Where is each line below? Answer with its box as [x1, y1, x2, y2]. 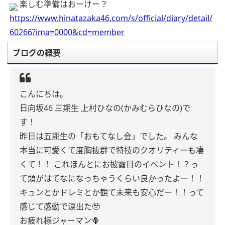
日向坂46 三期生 [20, 102, 79, 114]
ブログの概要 [13, 47, 61, 58]
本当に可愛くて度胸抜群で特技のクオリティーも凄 [20, 145, 204, 156]
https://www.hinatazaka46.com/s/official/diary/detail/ [10, 13, 212, 24]
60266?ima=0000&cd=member [10, 27, 125, 38]
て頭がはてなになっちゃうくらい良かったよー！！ [20, 173, 204, 184]
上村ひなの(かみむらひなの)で [81, 102, 190, 114]
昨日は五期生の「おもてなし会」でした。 [20, 131, 172, 142]
